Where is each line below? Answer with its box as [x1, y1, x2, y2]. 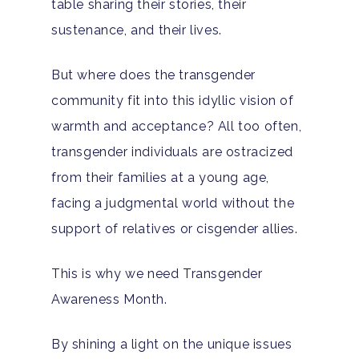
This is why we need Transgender [51, 265, 263, 281]
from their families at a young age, [51, 169, 270, 185]
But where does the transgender [51, 67, 256, 83]
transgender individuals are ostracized [51, 143, 293, 159]
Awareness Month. [51, 291, 167, 307]
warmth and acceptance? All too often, [51, 118, 302, 134]
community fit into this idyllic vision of [51, 92, 294, 108]
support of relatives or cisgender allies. [51, 220, 298, 236]
